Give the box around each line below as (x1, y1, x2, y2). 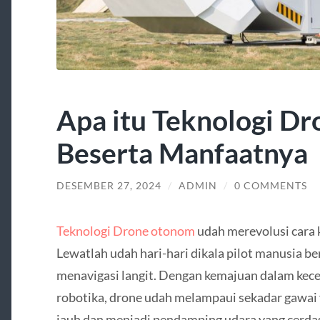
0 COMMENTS (234, 180, 307, 192)
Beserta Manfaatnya (56, 136, 308, 170)
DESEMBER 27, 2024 (56, 180, 161, 192)
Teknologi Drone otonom (56, 223, 195, 239)
